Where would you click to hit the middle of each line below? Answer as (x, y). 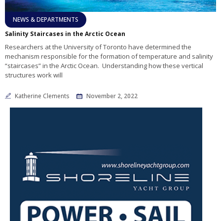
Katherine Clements (43, 96)
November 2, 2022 (112, 96)
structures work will (34, 75)
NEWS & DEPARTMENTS (46, 20)
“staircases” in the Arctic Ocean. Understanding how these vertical (104, 66)
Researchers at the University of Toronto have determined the (98, 47)
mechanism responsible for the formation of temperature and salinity (109, 56)
